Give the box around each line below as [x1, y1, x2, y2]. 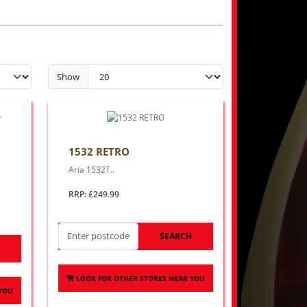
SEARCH [159, 230, 192, 242]
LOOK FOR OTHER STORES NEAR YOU [76, 273, 206, 283]
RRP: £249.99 [69, 188, 120, 200]
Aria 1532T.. [69, 163, 115, 175]
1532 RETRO [69, 144, 130, 158]
